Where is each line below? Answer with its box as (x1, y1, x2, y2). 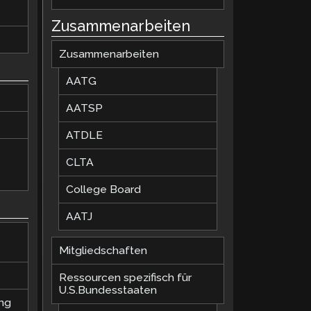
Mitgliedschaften (59, 244, 148, 258)
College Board (66, 183, 142, 196)
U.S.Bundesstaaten (59, 283, 158, 297)
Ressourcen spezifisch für (59, 271, 192, 285)
